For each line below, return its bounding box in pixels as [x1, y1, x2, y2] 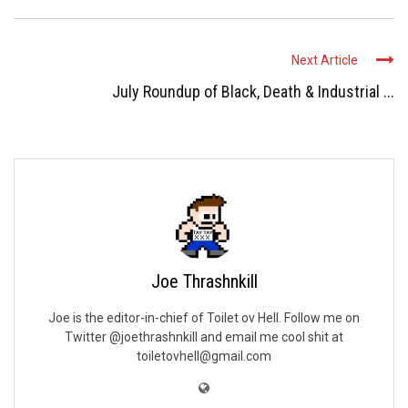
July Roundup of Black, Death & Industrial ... [112, 82, 394, 102]
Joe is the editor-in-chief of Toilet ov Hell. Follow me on [48, 311, 360, 326]
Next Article [291, 53, 358, 68]
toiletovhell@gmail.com [137, 349, 271, 364]
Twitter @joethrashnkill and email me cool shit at [65, 330, 343, 345]
